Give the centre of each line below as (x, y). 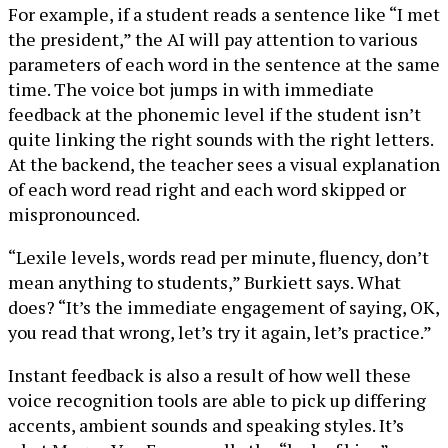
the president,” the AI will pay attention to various (213, 38)
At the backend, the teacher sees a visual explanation (224, 163)
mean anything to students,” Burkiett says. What (204, 281)
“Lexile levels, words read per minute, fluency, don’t (218, 256)
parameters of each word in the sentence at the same (224, 63)
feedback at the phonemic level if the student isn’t (214, 113)
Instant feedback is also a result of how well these (209, 374)
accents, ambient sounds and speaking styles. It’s (206, 424)
